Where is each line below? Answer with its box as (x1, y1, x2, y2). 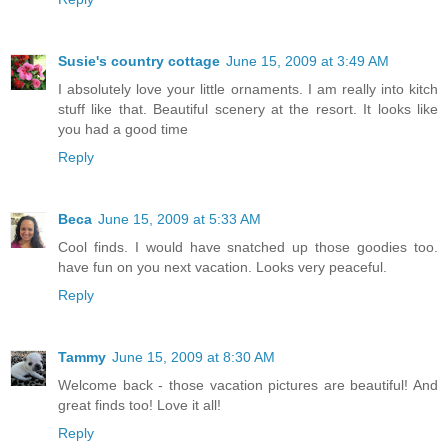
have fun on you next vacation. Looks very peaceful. (58, 258, 387, 275)
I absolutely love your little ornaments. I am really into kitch (58, 80, 438, 97)
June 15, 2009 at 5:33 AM (98, 210, 261, 227)
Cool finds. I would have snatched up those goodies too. (58, 238, 438, 255)
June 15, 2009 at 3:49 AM (226, 52, 389, 69)
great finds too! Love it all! (58, 396, 221, 413)
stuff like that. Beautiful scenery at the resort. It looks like (58, 100, 438, 117)
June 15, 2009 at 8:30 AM (112, 348, 275, 365)
